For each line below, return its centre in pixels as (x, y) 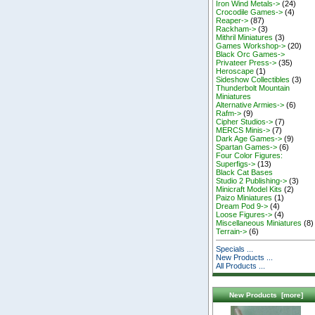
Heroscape (235, 71)
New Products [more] (266, 295)
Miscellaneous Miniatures (259, 223)
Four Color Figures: (250, 155)
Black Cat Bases (245, 172)
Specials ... (235, 249)
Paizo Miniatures (244, 197)
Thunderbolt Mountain (253, 88)
